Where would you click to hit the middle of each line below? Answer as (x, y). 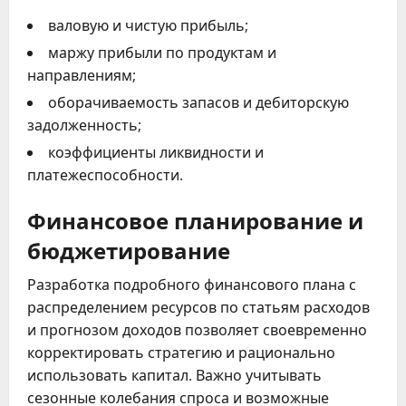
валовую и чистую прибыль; (148, 25)
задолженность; (84, 125)
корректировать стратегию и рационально (181, 352)
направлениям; (82, 75)
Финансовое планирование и (195, 219)
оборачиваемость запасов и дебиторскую (198, 102)
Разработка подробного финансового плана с (192, 284)
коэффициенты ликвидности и (156, 152)
